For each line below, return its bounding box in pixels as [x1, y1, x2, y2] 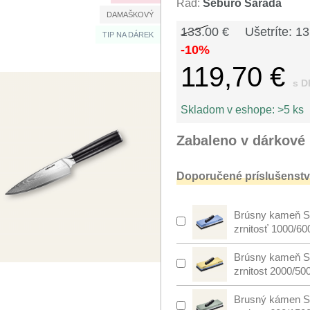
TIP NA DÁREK [102, 30, 154, 39]
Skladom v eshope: [181, 104, 277, 116]
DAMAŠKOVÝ [107, 10, 154, 19]
